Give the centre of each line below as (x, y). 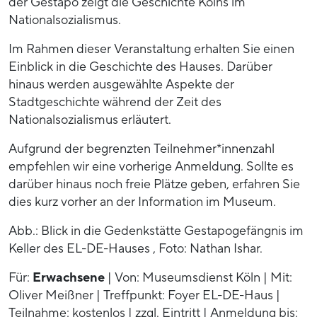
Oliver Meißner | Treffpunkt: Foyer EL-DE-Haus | (144, 295)
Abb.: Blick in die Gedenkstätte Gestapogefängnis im (156, 231)
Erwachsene (69, 277)
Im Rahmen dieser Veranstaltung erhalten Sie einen (151, 49)
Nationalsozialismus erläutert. (90, 120)
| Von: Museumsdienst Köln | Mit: (198, 277)
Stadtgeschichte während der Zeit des (115, 102)
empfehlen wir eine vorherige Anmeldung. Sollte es (151, 166)
